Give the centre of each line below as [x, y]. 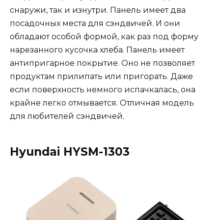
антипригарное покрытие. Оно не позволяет [102, 63]
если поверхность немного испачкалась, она [103, 90]
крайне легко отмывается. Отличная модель [102, 103]
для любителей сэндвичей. [67, 116]
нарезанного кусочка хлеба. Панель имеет [97, 50]
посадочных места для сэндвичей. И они [95, 24]
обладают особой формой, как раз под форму [104, 37]
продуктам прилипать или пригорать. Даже [101, 77]
